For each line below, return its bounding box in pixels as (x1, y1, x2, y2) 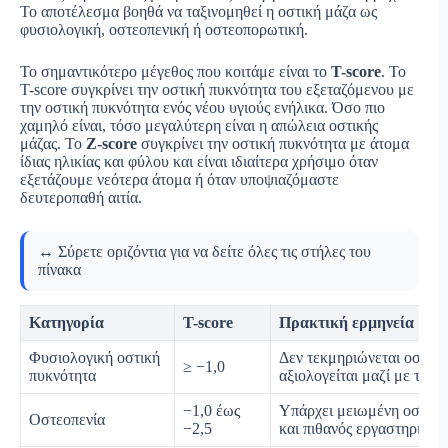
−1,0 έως (183, 402, 240, 420)
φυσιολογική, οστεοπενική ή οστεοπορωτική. (20, 21, 308, 39)
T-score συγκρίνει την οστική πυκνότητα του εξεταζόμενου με (20, 81, 414, 99)
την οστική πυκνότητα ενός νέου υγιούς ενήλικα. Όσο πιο (20, 99, 385, 117)
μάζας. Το (20, 135, 86, 153)
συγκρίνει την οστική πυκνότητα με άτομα (137, 135, 409, 153)
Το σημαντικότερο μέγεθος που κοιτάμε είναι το (20, 63, 331, 81)
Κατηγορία (29, 314, 104, 332)
